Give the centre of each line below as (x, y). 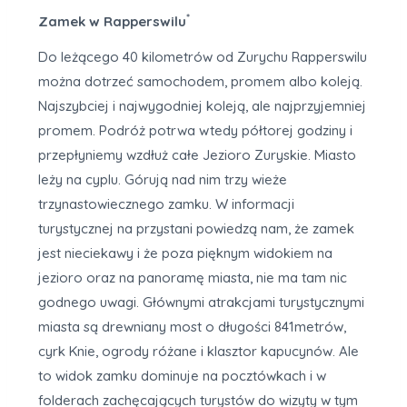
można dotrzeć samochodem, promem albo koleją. (200, 81)
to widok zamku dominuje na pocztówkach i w (182, 376)
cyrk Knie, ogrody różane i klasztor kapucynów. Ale (199, 351)
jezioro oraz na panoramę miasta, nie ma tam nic (193, 278)
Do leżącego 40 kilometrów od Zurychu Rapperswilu (203, 57)
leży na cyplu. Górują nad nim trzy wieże (163, 179)
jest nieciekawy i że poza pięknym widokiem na (185, 253)
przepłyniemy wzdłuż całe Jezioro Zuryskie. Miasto (197, 155)
